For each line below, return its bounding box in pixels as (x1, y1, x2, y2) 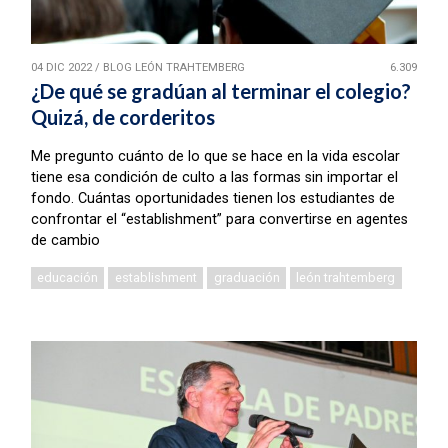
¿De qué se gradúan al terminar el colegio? (30, 78, 411, 103)
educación (37, 270, 99, 286)
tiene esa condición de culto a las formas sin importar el (30, 168, 398, 186)
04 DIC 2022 (30, 60, 92, 74)
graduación (213, 270, 280, 286)
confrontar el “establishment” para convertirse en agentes (30, 210, 408, 228)
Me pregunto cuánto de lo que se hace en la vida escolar (30, 147, 400, 165)
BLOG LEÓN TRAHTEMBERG (102, 60, 245, 74)
